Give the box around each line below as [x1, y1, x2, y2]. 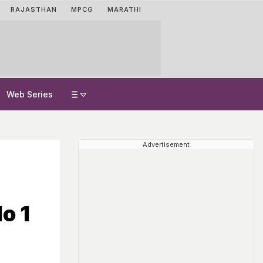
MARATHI [107, 5, 141, 14]
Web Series [6, 89, 53, 99]
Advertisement [143, 140, 190, 149]
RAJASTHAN [11, 5, 57, 14]
